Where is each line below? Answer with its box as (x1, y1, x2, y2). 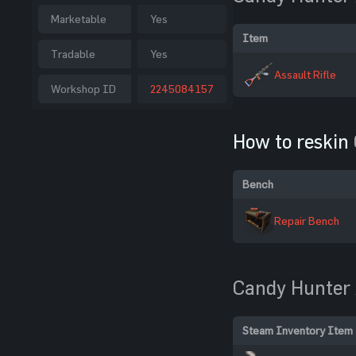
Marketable (51, 12, 106, 25)
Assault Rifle (274, 68, 336, 81)
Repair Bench (274, 214, 339, 227)
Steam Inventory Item (242, 323, 353, 337)
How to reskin (233, 130, 354, 153)
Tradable (51, 47, 95, 60)
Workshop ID (51, 82, 116, 95)
